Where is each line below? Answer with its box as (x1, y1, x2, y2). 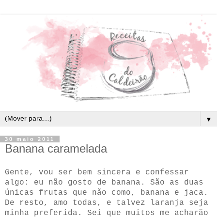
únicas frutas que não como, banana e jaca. (5, 188, 208, 198)
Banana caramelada (5, 142, 107, 155)
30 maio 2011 (5, 136, 55, 142)
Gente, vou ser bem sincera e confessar (5, 168, 189, 177)
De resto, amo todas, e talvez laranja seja (5, 199, 208, 208)
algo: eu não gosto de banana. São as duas (5, 178, 203, 187)
